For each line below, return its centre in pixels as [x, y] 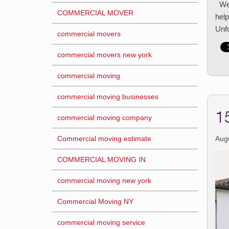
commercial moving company [105, 118]
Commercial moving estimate [104, 139]
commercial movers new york [105, 55]
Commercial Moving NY [95, 201]
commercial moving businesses [108, 97]
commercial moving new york [104, 180]
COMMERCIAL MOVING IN [101, 159]
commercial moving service [101, 222]
